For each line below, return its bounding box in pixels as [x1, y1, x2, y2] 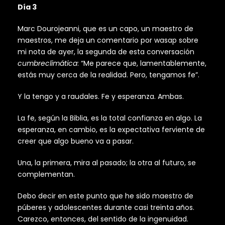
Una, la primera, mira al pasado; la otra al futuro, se [18, 158, 196, 168]
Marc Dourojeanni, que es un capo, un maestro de [18, 24, 193, 34]
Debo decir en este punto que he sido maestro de [18, 191, 193, 201]
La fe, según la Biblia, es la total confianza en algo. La [18, 113, 202, 124]
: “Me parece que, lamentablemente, [77, 58, 206, 69]
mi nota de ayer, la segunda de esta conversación [18, 47, 194, 57]
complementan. [18, 169, 75, 180]
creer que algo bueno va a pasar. [18, 136, 134, 147]
